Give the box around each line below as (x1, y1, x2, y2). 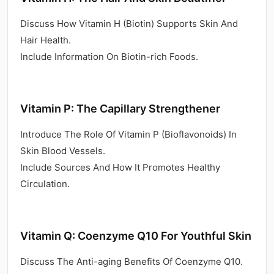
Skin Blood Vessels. (20, 144, 105, 157)
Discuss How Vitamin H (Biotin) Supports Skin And (20, 17, 238, 29)
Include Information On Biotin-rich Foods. (20, 50, 198, 62)
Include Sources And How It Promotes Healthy (20, 161, 220, 173)
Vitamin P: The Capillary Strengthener (20, 102, 220, 115)
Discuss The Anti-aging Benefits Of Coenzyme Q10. (20, 255, 243, 267)
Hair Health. (20, 34, 71, 46)
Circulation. (20, 177, 70, 190)
